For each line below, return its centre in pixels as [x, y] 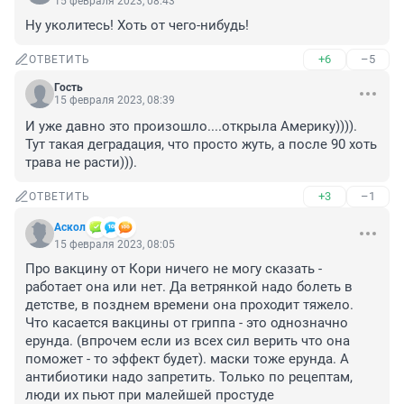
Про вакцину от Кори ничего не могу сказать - [174, 269]
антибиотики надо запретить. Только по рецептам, [189, 377]
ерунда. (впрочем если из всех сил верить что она [188, 341]
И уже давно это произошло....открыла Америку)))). [191, 127]
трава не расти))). [81, 163]
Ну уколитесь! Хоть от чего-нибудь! [137, 26]
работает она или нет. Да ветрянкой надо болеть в [189, 287]
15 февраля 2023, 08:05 [115, 245]
